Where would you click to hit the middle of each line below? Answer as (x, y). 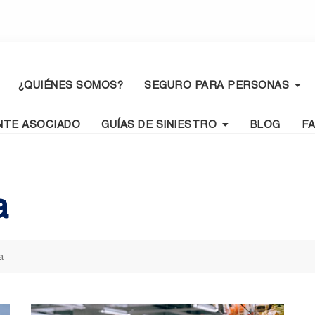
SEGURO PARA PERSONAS (217, 85)
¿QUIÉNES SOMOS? (70, 85)
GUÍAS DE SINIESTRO (159, 124)
